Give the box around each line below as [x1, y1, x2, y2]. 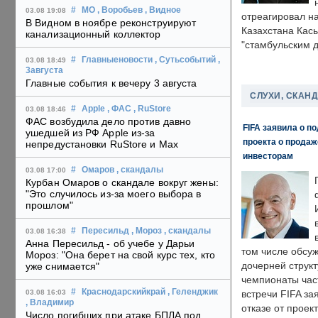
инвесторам [243, 151, 293, 160]
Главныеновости [82, 55, 153, 65]
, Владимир [26, 298, 74, 307]
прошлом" [26, 199, 73, 212]
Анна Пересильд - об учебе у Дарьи [26, 238, 195, 250]
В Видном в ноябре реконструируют [26, 17, 197, 29]
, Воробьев [97, 6, 143, 15]
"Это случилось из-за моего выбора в [26, 188, 202, 200]
